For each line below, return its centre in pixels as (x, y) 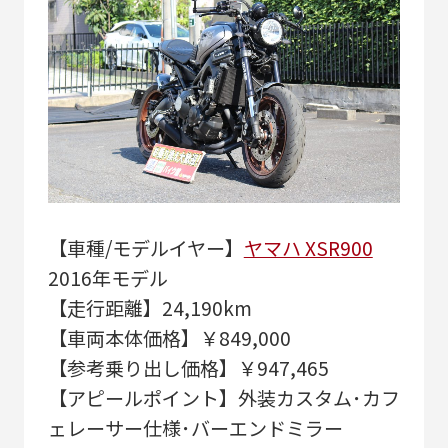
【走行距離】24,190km (149, 308)
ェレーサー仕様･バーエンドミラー (195, 428)
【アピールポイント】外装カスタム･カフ (223, 398)
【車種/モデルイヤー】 (145, 248)
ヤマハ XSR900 (308, 248)
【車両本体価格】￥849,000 (169, 338)
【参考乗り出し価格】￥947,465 (188, 368)
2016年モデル (107, 278)
